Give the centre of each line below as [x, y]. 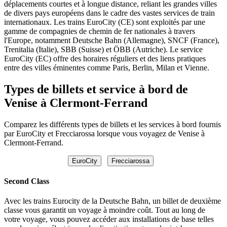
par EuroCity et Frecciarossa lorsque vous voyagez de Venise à [104, 133]
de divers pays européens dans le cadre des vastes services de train [109, 13]
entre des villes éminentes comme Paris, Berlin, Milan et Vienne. [107, 67]
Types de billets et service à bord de [96, 89]
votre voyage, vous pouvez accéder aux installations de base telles [109, 219]
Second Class [27, 181]
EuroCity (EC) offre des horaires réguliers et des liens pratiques [105, 58]
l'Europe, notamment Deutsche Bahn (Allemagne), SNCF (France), [112, 40]
